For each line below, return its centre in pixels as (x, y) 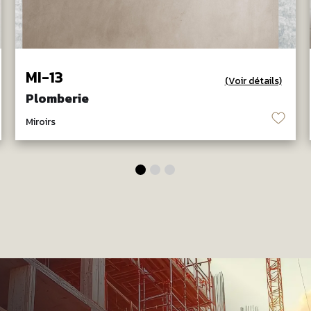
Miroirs (40, 122)
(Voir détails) (253, 81)
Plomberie (57, 99)
